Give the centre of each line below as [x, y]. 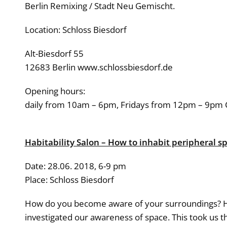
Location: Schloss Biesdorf [75, 30]
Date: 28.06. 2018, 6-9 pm [75, 166]
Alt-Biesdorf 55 [54, 53]
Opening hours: [55, 91]
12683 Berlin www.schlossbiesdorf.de [99, 67]
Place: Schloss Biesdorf [69, 180]
